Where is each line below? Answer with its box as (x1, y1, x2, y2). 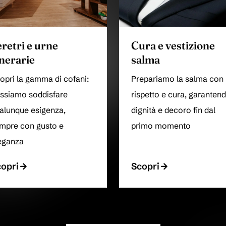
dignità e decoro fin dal (131, 105, 215, 116)
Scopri (131, 160, 159, 173)
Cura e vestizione (131, 39, 215, 53)
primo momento (131, 121, 191, 131)
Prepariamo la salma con (131, 74, 223, 84)
